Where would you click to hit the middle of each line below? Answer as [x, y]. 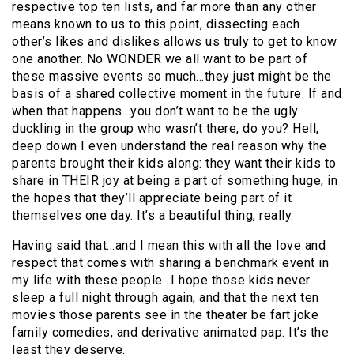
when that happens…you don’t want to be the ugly [155, 111]
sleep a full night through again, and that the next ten [166, 298]
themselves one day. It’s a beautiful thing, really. [153, 216]
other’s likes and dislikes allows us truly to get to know [175, 42]
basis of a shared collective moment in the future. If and [177, 94]
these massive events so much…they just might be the [172, 77]
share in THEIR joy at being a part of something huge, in [175, 181]
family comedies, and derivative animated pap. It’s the [170, 333]
